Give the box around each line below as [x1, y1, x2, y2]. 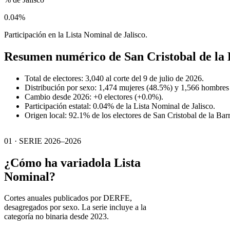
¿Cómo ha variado [4, 156, 101, 169]
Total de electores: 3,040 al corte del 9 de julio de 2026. [25, 73, 204, 83]
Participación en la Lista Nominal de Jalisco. [4, 30, 147, 39]
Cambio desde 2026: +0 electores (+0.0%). [25, 92, 163, 101]
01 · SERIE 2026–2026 [4, 136, 81, 145]
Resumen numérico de [4, 49, 124, 63]
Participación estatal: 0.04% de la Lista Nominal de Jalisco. [25, 101, 215, 110]
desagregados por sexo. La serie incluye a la [4, 203, 146, 212]
